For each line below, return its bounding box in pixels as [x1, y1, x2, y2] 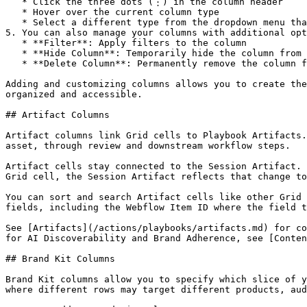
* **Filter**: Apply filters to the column [5, 38, 22, 48]
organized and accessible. [5, 89, 143, 99]
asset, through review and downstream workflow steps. [5, 140, 291, 151]
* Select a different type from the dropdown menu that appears [5, 17, 22, 27]
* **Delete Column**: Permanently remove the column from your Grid [5, 58, 22, 69]
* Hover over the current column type [5, 7, 22, 17]
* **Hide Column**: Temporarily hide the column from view [5, 48, 22, 58]
